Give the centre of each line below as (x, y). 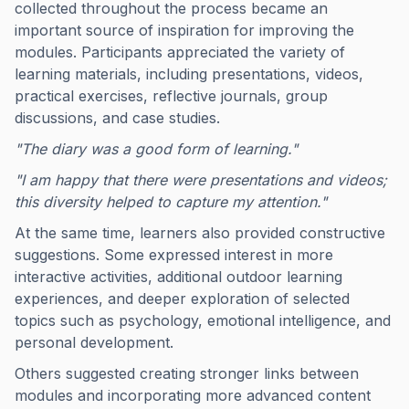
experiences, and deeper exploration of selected (182, 299)
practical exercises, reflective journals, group (171, 96)
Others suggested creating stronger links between (187, 373)
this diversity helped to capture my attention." (171, 202)
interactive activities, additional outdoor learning (178, 277)
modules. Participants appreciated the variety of (180, 52)
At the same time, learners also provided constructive (200, 233)
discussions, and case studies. (117, 118)
